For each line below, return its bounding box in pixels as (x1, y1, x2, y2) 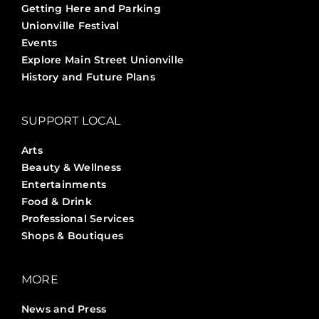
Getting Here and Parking (21, 2, 161, 16)
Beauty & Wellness (21, 161, 122, 174)
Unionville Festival (21, 19, 120, 33)
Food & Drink (21, 195, 92, 209)
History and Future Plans (21, 70, 155, 84)
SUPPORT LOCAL (21, 114, 121, 128)
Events (21, 36, 58, 50)
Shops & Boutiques (21, 229, 124, 243)
